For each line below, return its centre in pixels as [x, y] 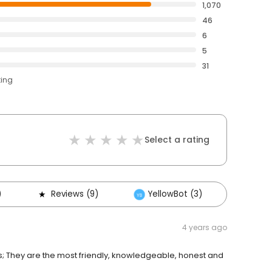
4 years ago [205, 227]
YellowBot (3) [175, 194]
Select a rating [177, 140]
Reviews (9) [75, 194]
